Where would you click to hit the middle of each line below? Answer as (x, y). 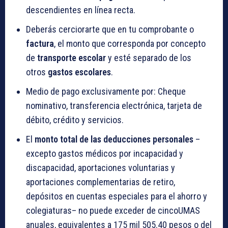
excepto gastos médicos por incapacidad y (105, 154)
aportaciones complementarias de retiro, (101, 182)
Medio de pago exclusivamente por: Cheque (106, 92)
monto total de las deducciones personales (114, 139)
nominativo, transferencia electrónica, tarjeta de (114, 106)
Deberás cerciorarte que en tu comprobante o (110, 30)
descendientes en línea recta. (81, 10)
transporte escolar (72, 58)
